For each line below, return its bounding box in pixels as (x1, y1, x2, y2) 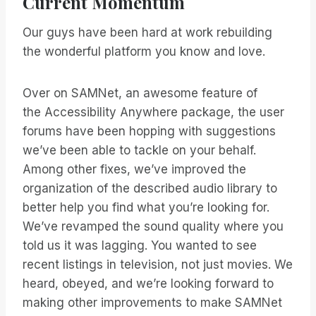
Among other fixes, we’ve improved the (23, 162, 246, 177)
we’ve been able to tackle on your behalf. (23, 143, 256, 158)
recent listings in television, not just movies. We (23, 257, 293, 272)
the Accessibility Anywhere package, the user (23, 105, 284, 120)
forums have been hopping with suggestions (23, 124, 276, 139)
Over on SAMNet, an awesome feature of (23, 86, 257, 101)
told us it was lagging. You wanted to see (23, 238, 257, 253)
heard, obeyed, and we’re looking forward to (23, 276, 274, 291)
